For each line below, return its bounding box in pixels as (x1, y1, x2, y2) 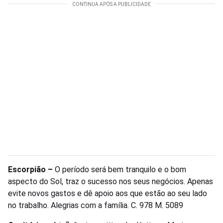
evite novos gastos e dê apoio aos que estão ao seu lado (8, 189, 207, 199)
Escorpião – (8, 165, 55, 175)
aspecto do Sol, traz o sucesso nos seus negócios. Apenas (8, 177, 213, 187)
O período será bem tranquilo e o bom (55, 165, 186, 175)
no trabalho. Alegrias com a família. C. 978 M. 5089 (8, 201, 183, 211)
